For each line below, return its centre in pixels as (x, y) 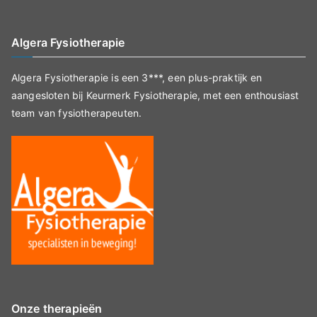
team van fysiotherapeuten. (77, 113)
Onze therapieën (57, 309)
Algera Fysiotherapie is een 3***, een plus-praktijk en (137, 77)
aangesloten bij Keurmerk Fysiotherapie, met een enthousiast (155, 95)
